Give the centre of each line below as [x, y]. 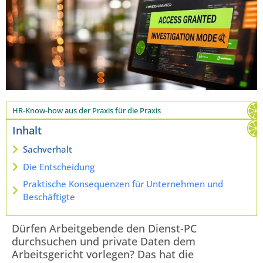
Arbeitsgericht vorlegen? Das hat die [103, 254]
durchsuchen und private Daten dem [104, 242]
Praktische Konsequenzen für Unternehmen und [123, 184]
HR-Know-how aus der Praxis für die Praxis [87, 111]
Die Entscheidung [59, 166]
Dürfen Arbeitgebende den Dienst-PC [104, 229]
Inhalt [27, 131]
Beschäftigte [49, 197]
